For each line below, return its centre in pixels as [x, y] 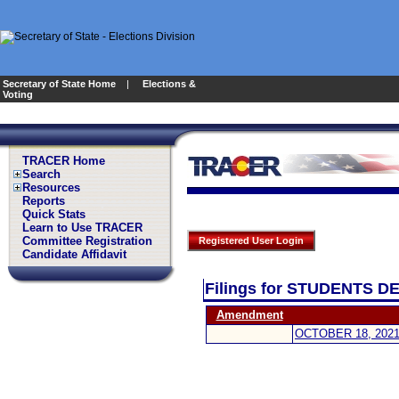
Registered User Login [251, 240]
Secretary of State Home [59, 84]
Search [41, 174]
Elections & [169, 84]
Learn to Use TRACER [82, 228]
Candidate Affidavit [74, 254]
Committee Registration [87, 241]
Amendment [249, 315]
